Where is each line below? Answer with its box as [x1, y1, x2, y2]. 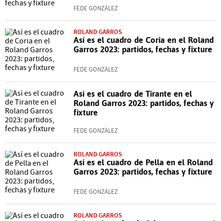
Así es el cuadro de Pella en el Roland [74, 157, 213, 167]
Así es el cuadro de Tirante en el [74, 88, 192, 99]
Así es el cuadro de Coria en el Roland [74, 35, 214, 45]
